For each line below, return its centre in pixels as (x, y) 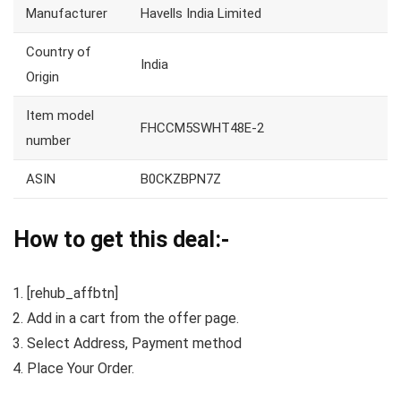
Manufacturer (67, 14)
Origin (43, 77)
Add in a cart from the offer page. (133, 319)
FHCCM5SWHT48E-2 (202, 128)
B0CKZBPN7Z (181, 179)
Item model (60, 116)
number (48, 141)
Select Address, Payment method (134, 344)
